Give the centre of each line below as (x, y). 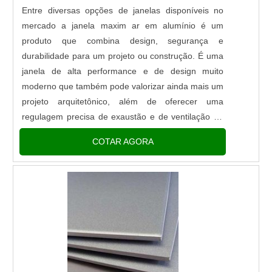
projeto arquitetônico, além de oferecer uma (123, 102)
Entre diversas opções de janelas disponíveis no (123, 11)
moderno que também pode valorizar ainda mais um (123, 87)
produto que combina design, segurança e (123, 41)
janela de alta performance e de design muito (123, 71)
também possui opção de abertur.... (90, 147)
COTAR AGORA (123, 141)
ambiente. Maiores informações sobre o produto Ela (123, 132)
